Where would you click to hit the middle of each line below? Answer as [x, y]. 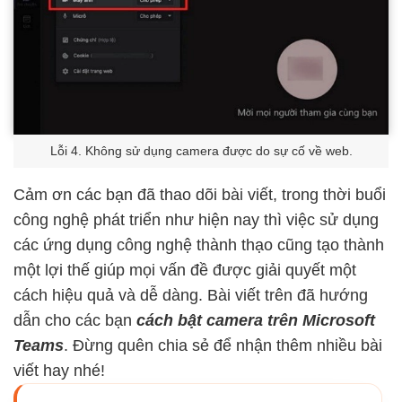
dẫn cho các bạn [75, 321]
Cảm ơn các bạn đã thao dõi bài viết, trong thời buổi [200, 195]
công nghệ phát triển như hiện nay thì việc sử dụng [196, 220]
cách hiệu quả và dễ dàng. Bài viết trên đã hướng [191, 296]
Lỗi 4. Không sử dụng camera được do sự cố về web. [201, 152]
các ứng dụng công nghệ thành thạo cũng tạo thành [199, 245]
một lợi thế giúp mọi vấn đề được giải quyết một [185, 271]
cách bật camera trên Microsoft [256, 321]
